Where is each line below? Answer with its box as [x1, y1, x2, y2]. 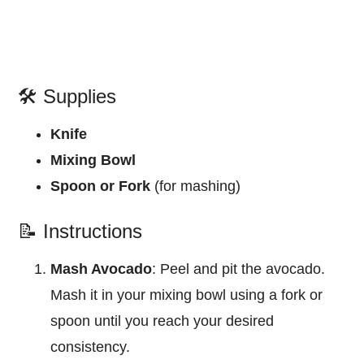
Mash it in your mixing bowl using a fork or [50, 286, 323, 303]
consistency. [50, 338, 131, 355]
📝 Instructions [18, 219, 143, 242]
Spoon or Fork [50, 177, 151, 194]
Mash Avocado [50, 260, 153, 277]
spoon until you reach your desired [50, 312, 275, 329]
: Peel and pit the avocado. [152, 260, 326, 277]
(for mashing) [150, 177, 241, 194]
